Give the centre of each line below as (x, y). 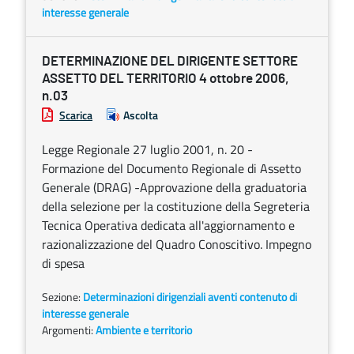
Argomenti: (69, 330)
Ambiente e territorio (144, 330)
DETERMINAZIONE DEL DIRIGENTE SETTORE (170, 61)
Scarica (76, 115)
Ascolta (141, 115)
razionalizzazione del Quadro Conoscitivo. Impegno (177, 244)
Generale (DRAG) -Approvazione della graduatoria (174, 187)
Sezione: (62, 297)
